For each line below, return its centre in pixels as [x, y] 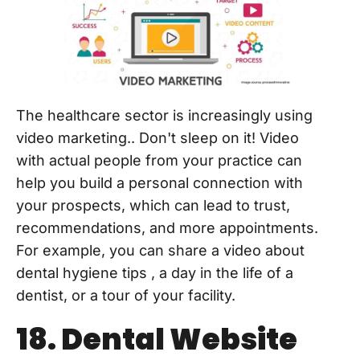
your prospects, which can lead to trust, [153, 205]
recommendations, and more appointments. [167, 227]
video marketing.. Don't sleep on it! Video [157, 137]
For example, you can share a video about [160, 250]
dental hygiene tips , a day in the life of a [155, 272]
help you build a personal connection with [160, 182]
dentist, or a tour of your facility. [126, 295]
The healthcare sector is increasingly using [164, 115]
